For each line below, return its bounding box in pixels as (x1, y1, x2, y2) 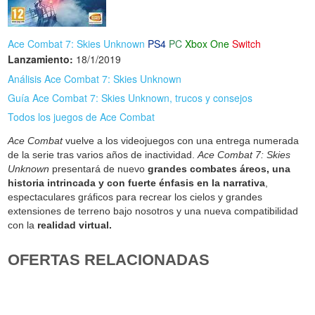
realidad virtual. (37, 219, 112, 231)
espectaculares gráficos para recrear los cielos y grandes (8, 191, 263, 202)
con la (8, 219, 38, 231)
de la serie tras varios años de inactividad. (8, 148, 198, 160)
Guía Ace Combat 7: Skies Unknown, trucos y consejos (8, 90, 253, 105)
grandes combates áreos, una (145, 162, 291, 174)
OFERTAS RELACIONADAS (8, 250, 210, 269)
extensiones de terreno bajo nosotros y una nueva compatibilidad (8, 205, 299, 217)
